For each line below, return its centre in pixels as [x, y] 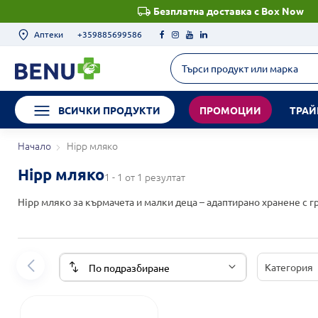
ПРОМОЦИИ [230, 110]
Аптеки [48, 34]
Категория [289, 267]
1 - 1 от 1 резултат [145, 177]
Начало [35, 146]
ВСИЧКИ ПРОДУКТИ [109, 110]
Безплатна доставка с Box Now [228, 11]
